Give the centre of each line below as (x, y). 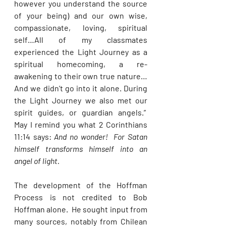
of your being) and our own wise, (81, 15)
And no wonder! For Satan (101, 136)
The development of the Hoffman (81, 185)
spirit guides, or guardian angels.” (81, 112)
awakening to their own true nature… (81, 76)
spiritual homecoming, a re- (81, 64)
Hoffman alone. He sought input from (81, 209)
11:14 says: (34, 136)
